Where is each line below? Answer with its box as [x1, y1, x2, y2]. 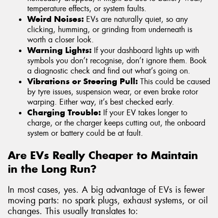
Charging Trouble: [27, 107, 101, 118]
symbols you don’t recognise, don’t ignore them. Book [27, 55, 207, 66]
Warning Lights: [27, 44, 91, 55]
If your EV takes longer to [101, 107, 187, 118]
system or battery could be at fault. [27, 127, 143, 138]
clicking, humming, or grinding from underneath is [27, 24, 192, 35]
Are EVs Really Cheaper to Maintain [8, 148, 198, 162]
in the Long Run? [8, 162, 96, 176]
